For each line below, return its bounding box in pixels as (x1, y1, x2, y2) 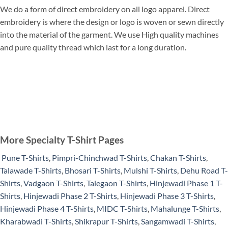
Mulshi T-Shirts (124, 165, 177, 175)
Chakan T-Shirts (150, 152, 206, 162)
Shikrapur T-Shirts (75, 216, 138, 226)
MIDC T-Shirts (97, 203, 148, 213)
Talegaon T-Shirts (87, 178, 147, 188)
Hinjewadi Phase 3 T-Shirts (120, 190, 214, 201)
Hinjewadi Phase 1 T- (150, 178, 223, 188)
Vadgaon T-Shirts (23, 178, 83, 188)
